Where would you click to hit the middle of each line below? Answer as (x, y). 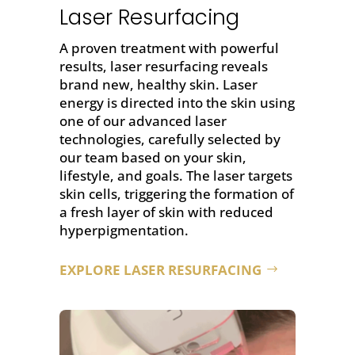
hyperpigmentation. (124, 231)
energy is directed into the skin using (177, 103)
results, (84, 67)
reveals (242, 67)
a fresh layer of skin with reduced (166, 212)
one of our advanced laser (143, 121)
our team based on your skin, (153, 158)
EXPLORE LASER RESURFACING (160, 270)
